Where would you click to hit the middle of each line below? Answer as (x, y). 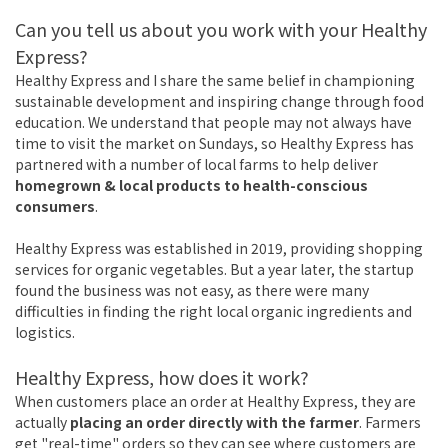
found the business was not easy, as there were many (192, 290)
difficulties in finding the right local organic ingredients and (213, 311)
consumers (55, 206)
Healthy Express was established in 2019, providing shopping (219, 248)
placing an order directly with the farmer (214, 422)
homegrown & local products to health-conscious (191, 185)
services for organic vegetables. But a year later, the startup (214, 269)
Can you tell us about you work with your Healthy (221, 29)
